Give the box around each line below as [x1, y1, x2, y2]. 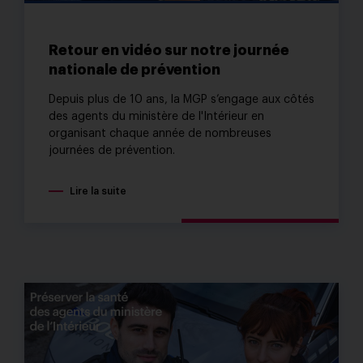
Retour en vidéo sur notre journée [49, 44, 289, 58]
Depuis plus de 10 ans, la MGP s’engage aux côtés [49, 93, 314, 105]
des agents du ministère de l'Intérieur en [49, 110, 264, 122]
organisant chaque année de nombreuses [49, 127, 271, 139]
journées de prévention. [49, 144, 175, 156]
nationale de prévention [49, 63, 220, 78]
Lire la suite [70, 186, 127, 197]
